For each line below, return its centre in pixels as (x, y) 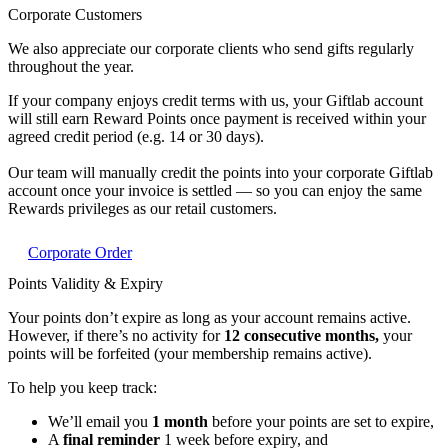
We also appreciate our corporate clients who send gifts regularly (211, 49)
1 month (180, 422)
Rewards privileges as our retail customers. (142, 209)
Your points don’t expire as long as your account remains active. (209, 318)
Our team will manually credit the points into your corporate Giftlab (220, 173)
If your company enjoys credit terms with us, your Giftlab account (215, 101)
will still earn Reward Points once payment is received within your (217, 119)
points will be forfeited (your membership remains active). (190, 354)
